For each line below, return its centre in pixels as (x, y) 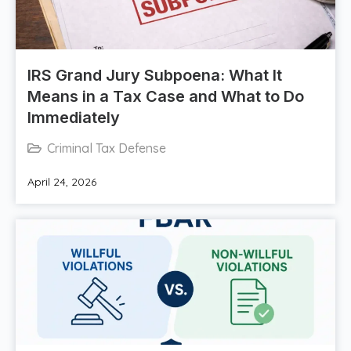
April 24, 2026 (62, 182)
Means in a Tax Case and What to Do (166, 97)
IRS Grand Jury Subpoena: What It (155, 76)
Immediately (74, 118)
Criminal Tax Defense (107, 148)
